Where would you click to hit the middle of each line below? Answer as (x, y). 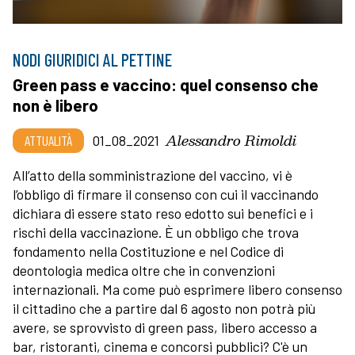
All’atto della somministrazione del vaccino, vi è (153, 175)
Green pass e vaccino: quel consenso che (166, 84)
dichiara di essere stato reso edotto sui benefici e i (163, 213)
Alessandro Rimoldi (231, 139)
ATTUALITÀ (48, 140)
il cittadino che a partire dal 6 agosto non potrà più (164, 308)
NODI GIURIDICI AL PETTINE (92, 59)
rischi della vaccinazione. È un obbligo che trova (156, 232)
